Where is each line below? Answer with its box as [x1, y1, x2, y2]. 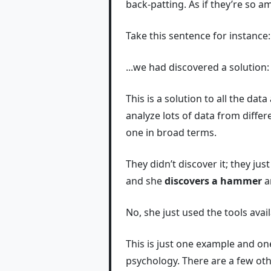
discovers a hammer [165, 174, 262, 188]
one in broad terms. [126, 125, 217, 139]
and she [126, 174, 165, 188]
